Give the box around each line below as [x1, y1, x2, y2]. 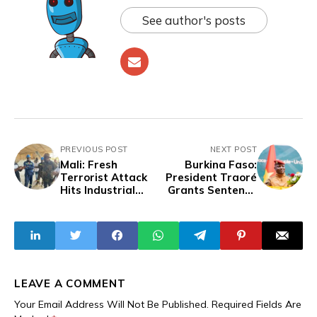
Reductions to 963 [162, 195, 257, 209]
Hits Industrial [60, 183, 135, 197]
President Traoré [166, 170, 257, 184]
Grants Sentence [168, 183, 257, 197]
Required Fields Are [212, 297, 301, 311]
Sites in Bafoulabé [60, 195, 156, 209]
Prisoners [207, 208, 257, 222]
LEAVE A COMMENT [14, 276, 126, 290]
